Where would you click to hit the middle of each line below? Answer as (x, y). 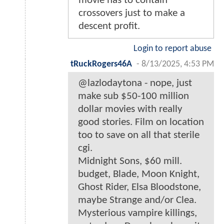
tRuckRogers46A (101, 64)
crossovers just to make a (132, 13)
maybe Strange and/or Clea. (137, 200)
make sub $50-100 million (133, 96)
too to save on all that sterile (139, 135)
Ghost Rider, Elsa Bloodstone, (139, 187)
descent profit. (109, 26)
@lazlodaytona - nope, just (135, 83)
